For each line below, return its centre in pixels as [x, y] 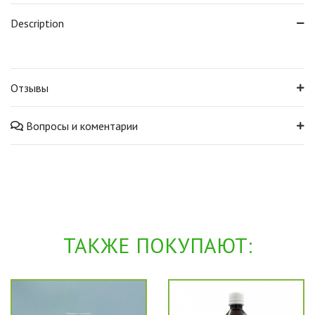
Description [37, 23]
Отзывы [30, 88]
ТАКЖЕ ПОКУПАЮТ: [157, 245]
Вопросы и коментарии [82, 126]
